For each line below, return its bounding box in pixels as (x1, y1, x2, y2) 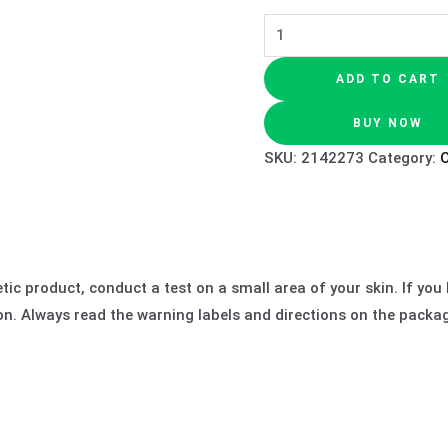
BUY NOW (353, 115, 424, 130)
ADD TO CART (336, 71, 441, 86)
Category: (368, 148, 440, 167)
